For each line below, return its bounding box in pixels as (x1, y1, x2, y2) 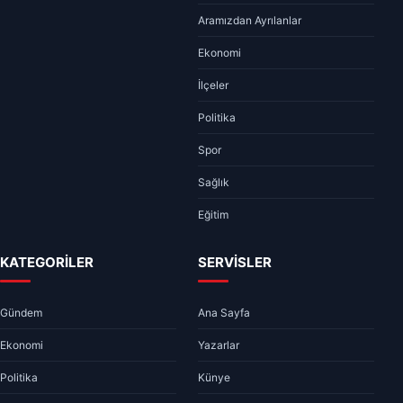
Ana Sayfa (198, 306, 250, 320)
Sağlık (198, 175, 229, 190)
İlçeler (198, 78, 228, 93)
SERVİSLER (198, 254, 272, 272)
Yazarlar (198, 338, 239, 353)
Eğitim (198, 208, 228, 222)
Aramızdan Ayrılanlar (198, 13, 301, 28)
